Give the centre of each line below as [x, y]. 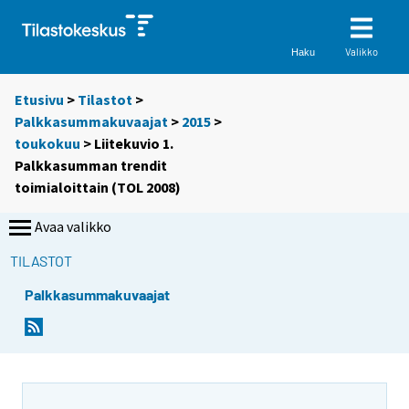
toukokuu [47, 144]
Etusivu [39, 100]
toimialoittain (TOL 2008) [98, 188]
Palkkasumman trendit [91, 166]
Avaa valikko [73, 227]
